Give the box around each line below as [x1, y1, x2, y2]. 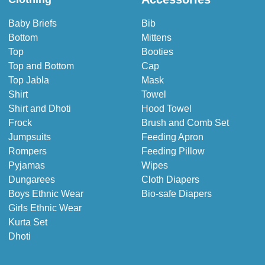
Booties [141, 47, 173, 57]
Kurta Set [8, 217, 47, 228]
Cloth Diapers [141, 174, 199, 185]
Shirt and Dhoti [8, 104, 71, 114]
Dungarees [8, 174, 55, 185]
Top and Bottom [8, 61, 74, 72]
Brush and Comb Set [141, 118, 229, 128]
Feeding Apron [141, 132, 203, 143]
